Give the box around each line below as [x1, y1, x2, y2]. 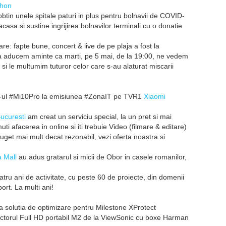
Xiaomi [144, 92, 165, 100]
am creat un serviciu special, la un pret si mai [26, 112, 172, 121]
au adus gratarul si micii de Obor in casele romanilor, [17, 153, 187, 161]
